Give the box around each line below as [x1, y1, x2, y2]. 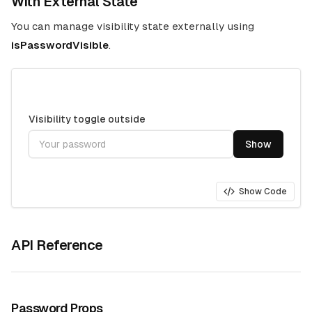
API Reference [11, 237, 103, 253]
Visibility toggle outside [29, 114, 146, 125]
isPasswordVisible [11, 39, 109, 51]
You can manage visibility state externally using [11, 20, 254, 32]
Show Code [239, 187, 287, 196]
